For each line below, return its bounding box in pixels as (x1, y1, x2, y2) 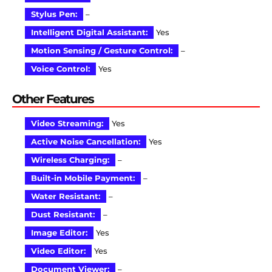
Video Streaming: (31, 119, 103, 129)
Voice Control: (31, 64, 90, 74)
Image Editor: (31, 228, 87, 238)
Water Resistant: (31, 192, 100, 202)
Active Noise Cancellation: (31, 137, 140, 147)
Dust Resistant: (31, 210, 95, 220)
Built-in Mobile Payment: (31, 174, 135, 183)
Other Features (12, 92, 93, 107)
